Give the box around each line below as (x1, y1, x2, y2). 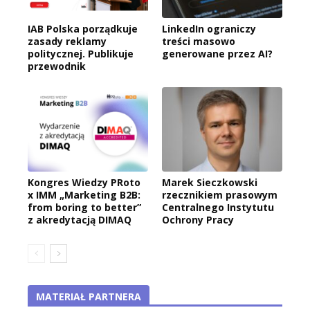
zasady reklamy (28, 34, 107, 48)
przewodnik (28, 59, 86, 73)
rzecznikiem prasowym (162, 188, 277, 201)
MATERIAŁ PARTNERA (36, 289, 141, 303)
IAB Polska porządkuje (28, 21, 138, 35)
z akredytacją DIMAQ (28, 212, 131, 226)
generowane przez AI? (162, 46, 273, 60)
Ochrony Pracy (162, 212, 234, 226)
